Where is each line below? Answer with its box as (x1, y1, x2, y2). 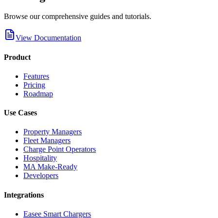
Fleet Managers (23, 136, 71, 145)
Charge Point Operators (23, 145, 96, 154)
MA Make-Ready (23, 163, 77, 171)
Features (23, 72, 49, 80)
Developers (23, 171, 58, 180)
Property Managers (23, 127, 82, 136)
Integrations (4, 190, 44, 199)
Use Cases (4, 109, 37, 117)
